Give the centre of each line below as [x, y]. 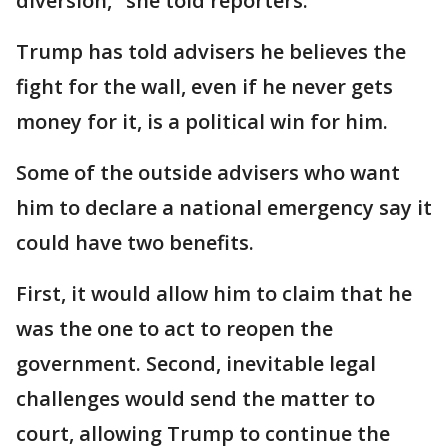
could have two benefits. [135, 243]
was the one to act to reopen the [174, 329]
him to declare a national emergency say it [224, 208]
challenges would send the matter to [195, 399]
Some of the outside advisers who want [208, 173]
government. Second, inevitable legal [196, 364]
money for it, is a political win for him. [202, 122]
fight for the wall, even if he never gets [204, 87]
